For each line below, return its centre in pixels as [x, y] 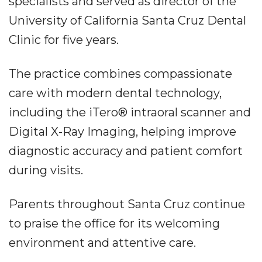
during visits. [46, 170]
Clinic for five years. [64, 40]
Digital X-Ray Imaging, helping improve [123, 132]
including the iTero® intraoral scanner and [130, 112]
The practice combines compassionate [120, 74]
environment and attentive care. [102, 243]
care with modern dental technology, [115, 93]
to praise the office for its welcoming [114, 223]
